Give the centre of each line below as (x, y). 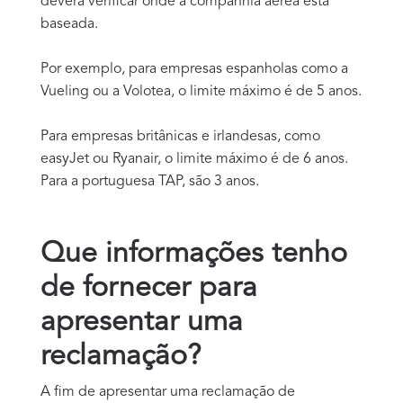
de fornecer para (149, 288)
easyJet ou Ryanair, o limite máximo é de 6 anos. (194, 159)
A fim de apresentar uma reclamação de (168, 392)
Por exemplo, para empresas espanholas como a (194, 69)
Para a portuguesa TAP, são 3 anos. (150, 181)
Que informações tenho (194, 254)
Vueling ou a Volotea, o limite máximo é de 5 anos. (201, 91)
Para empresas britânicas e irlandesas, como (180, 136)
